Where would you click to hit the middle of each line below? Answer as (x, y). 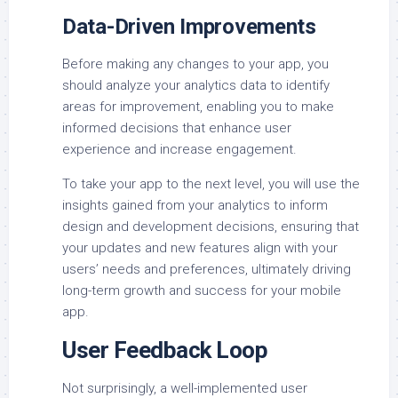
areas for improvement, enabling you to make (198, 106)
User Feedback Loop (165, 350)
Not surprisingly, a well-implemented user (185, 388)
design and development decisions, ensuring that (211, 226)
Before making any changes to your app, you (195, 64)
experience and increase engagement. (179, 149)
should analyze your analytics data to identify (196, 85)
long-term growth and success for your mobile (202, 290)
